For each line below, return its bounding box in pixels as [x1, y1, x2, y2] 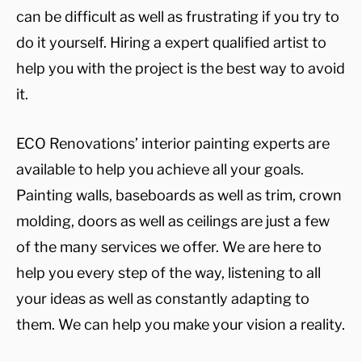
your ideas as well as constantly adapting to [16, 289, 309, 307]
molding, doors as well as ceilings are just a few [16, 212, 330, 229]
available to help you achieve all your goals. [16, 160, 304, 178]
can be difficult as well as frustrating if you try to [16, 8, 339, 25]
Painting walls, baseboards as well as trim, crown [16, 186, 342, 204]
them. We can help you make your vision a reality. [16, 315, 345, 333]
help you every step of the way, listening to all [16, 263, 321, 281]
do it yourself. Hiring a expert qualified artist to [16, 34, 326, 51]
